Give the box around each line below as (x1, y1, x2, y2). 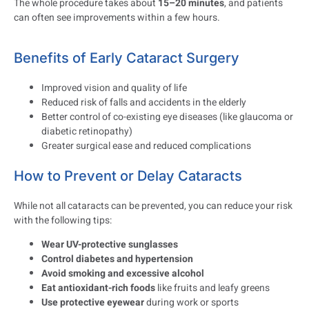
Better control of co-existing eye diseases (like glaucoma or (41, 109, 293, 124)
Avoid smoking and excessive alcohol (41, 266, 204, 281)
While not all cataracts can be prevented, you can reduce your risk (14, 198, 292, 213)
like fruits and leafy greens (155, 280, 270, 295)
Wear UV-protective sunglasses (41, 237, 178, 252)
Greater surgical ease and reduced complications (41, 138, 251, 153)
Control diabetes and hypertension (41, 251, 193, 266)
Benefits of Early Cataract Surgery (14, 49, 239, 66)
